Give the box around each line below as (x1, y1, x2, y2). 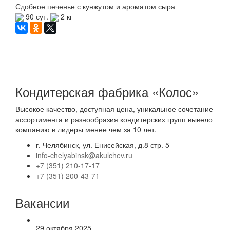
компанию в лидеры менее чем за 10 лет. (15, 124, 157, 135)
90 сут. (24, 11, 50, 22)
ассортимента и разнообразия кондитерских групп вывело (15, 114, 213, 125)
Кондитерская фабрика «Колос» (15, 83, 199, 101)
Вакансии (15, 194, 69, 212)
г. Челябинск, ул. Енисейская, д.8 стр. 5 (36, 140, 169, 150)
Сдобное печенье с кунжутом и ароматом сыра (15, 1, 175, 11)
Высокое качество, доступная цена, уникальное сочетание (15, 104, 213, 114)
